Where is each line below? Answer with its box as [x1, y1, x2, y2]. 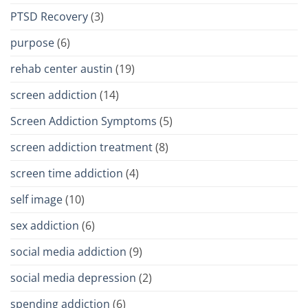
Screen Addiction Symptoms [10, 113, 157, 129]
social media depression [10, 270, 136, 286]
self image [10, 192, 63, 208]
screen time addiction [10, 166, 123, 181]
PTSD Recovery [10, 9, 88, 25]
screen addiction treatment [10, 140, 153, 155]
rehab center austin [10, 61, 113, 77]
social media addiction [10, 244, 126, 260]
